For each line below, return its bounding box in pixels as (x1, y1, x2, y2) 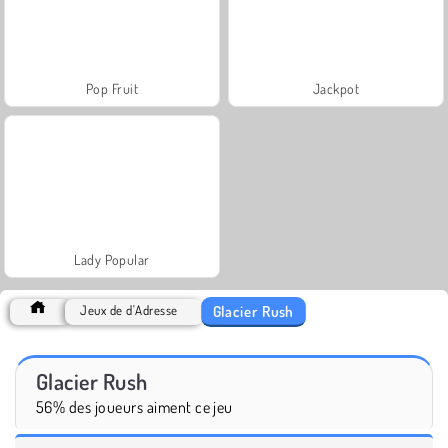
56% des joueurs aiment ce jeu (36, 396, 233, 417)
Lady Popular (74, 250, 150, 268)
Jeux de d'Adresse (80, 301, 178, 318)
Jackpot (312, 79, 360, 97)
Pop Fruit (85, 79, 139, 97)
